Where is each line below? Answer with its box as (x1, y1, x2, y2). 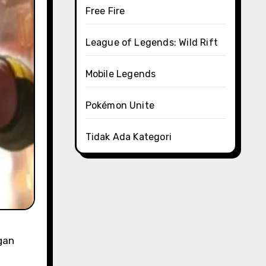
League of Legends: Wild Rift (85, 37, 218, 48)
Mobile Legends (85, 68, 156, 80)
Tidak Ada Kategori (85, 131, 172, 142)
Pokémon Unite (85, 100, 155, 111)
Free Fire (85, 5, 125, 17)
